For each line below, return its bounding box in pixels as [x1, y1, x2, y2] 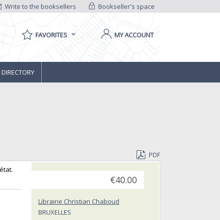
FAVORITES [35, 30, 67, 39]
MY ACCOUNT [114, 30, 154, 39]
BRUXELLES [38, 208, 71, 217]
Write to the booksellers [3, 2, 77, 11]
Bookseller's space [96, 2, 155, 11]
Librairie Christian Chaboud [38, 197, 119, 206]
